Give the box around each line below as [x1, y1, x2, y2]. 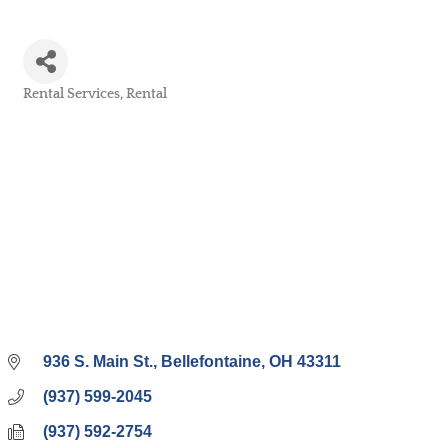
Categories [22, 100, 88, 115]
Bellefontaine [161, 353, 261, 371]
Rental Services [23, 86, 120, 102]
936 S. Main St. [43, 353, 153, 371]
